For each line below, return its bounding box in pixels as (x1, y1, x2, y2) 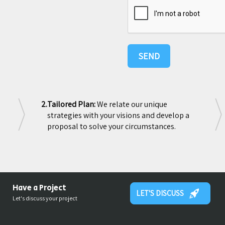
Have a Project (13, 182, 67, 194)
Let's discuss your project (13, 194, 78, 202)
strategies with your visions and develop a (47, 110, 189, 121)
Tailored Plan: (47, 99, 95, 109)
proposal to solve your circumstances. (47, 121, 176, 132)
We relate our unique (95, 99, 167, 109)
